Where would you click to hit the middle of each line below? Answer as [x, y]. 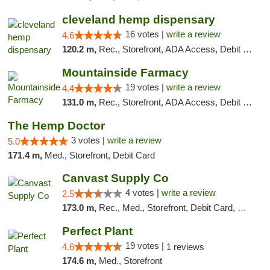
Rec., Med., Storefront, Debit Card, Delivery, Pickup [168, 208]
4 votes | [143, 193]
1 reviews [185, 247]
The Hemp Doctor [56, 126]
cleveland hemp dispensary [138, 20]
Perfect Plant [97, 231]
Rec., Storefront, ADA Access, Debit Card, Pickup [171, 49]
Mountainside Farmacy [125, 73]
